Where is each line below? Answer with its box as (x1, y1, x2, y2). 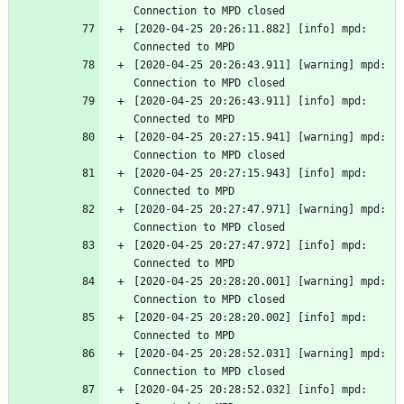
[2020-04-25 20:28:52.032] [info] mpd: (133, 383, 367, 397)
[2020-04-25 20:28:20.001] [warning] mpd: (133, 275, 386, 289)
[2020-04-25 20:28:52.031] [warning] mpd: (133, 347, 386, 361)
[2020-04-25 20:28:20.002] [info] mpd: (133, 311, 367, 325)
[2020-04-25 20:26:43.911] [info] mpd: (133, 95, 367, 108)
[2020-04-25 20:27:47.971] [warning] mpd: (133, 203, 386, 216)
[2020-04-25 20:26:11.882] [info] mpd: (133, 23, 367, 36)
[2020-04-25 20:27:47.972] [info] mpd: (133, 239, 367, 252)
